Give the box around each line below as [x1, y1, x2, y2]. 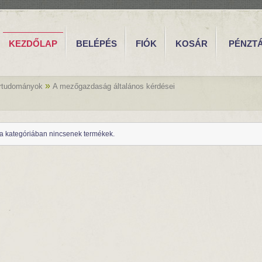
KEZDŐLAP [9, 39, 57, 49]
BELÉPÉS [76, 39, 117, 49]
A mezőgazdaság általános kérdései [53, 82, 175, 91]
